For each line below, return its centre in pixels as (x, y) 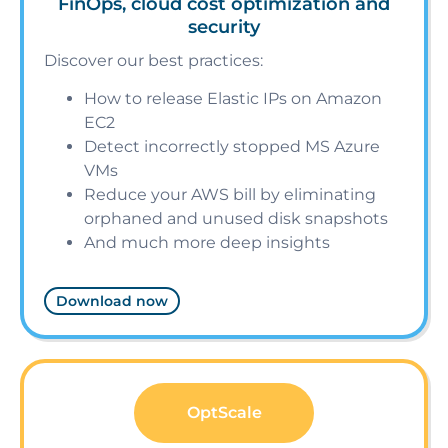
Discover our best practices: (155, 60)
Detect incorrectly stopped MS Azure (232, 146)
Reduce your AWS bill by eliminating (230, 194)
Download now (112, 300)
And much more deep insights (207, 242)
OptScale (224, 412)
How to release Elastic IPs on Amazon (233, 98)
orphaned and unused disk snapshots (236, 218)
